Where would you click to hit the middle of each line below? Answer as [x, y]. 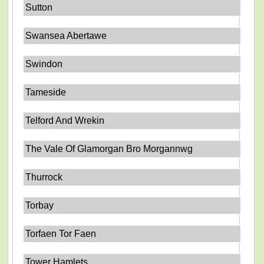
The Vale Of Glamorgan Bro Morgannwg [109, 149]
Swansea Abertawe [66, 36]
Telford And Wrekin [65, 121]
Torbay [40, 205]
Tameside [46, 92]
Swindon [44, 64]
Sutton [39, 7]
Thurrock [44, 177]
